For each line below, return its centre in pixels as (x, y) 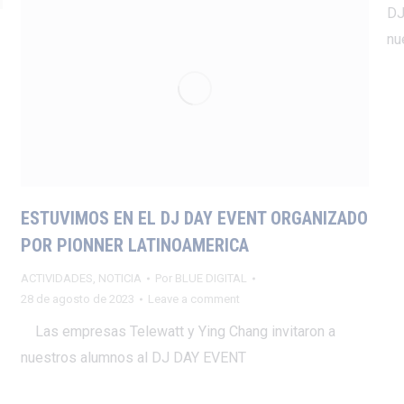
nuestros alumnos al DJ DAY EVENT (137, 358)
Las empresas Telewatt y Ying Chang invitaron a (178, 332)
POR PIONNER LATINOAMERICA (134, 246)
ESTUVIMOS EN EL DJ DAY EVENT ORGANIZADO (194, 219)
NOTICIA (119, 279)
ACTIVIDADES (56, 279)
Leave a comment (193, 299)
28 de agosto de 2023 (77, 299)
